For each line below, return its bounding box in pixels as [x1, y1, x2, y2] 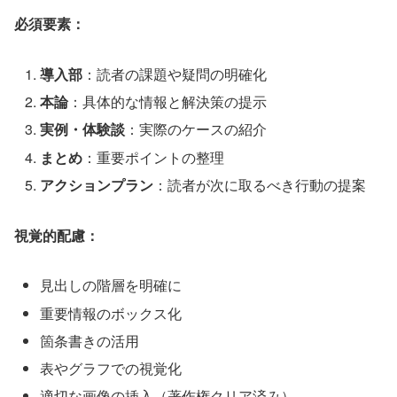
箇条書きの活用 [40, 330, 140, 351]
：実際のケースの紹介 [125, 119, 268, 140]
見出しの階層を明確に [40, 275, 183, 296]
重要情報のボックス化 [40, 302, 183, 323]
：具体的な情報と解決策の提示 [68, 91, 268, 113]
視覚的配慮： [14, 224, 99, 245]
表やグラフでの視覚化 [40, 357, 183, 378]
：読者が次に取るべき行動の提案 [153, 174, 367, 195]
